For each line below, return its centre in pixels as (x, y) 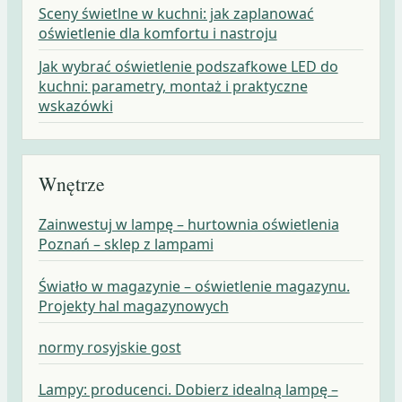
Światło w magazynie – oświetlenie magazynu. (194, 286)
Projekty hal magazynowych (133, 306)
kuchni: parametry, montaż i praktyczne (173, 87)
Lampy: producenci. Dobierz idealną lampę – (188, 390)
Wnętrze (71, 184)
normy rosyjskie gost (109, 348)
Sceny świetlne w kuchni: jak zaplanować (176, 14)
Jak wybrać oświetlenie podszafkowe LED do (188, 67)
